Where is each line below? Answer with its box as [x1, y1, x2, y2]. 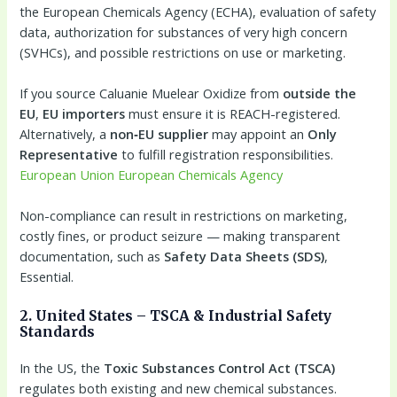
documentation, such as [19, 247, 165, 266]
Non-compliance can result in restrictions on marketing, [19, 206, 348, 225]
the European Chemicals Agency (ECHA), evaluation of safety [19, 2, 377, 20]
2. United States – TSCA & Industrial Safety [19, 307, 332, 324]
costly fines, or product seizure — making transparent [19, 227, 341, 245]
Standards [19, 323, 96, 340]
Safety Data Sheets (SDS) [164, 247, 325, 266]
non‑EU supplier [110, 125, 209, 144]
